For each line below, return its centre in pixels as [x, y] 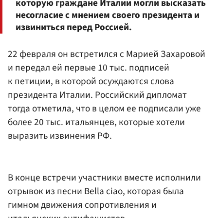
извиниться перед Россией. [74, 27]
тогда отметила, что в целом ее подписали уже [104, 109]
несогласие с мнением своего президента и [108, 15]
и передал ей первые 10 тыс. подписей [89, 68]
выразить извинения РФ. [60, 136]
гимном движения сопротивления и [82, 205]
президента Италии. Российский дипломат [97, 95]
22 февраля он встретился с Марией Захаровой [107, 54]
